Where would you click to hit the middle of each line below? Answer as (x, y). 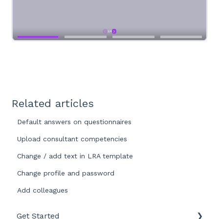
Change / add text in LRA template (75, 156)
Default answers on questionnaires (75, 121)
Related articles (53, 103)
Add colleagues (43, 190)
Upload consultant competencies (72, 139)
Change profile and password (66, 173)
